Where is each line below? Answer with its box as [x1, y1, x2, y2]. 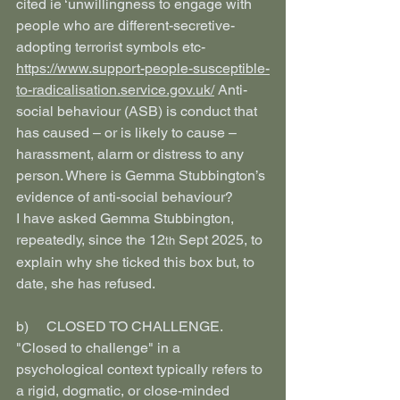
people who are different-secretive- [16, 17, 235, 34]
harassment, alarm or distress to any [16, 146, 247, 162]
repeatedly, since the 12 [16, 231, 165, 248]
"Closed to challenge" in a [16, 339, 184, 356]
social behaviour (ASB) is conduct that [16, 103, 261, 120]
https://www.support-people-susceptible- [16, 60, 270, 77]
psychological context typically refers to [16, 361, 266, 378]
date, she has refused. [16, 275, 155, 292]
